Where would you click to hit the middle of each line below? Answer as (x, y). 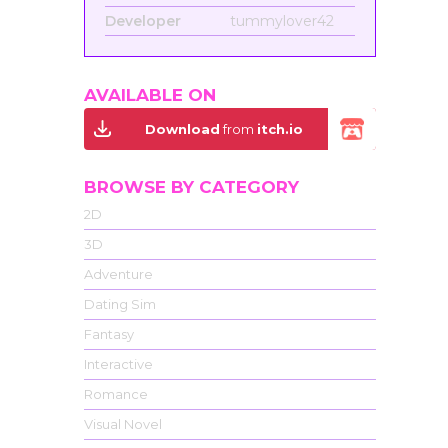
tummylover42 (281, 21)
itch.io (280, 128)
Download (183, 128)
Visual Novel (122, 424)
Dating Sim (119, 304)
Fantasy (108, 334)
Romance (115, 394)
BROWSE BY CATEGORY (191, 187)
